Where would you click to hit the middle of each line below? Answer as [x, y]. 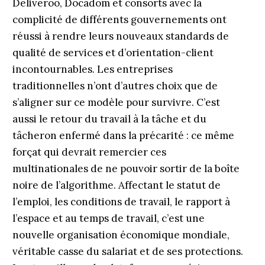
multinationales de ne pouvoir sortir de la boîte [126, 169]
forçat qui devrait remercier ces [89, 152]
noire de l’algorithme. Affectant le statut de [116, 185]
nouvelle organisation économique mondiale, [121, 235]
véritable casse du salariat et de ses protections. [127, 251]
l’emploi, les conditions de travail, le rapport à [121, 202]
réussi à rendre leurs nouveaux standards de [120, 36]
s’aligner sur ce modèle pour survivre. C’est [116, 102]
